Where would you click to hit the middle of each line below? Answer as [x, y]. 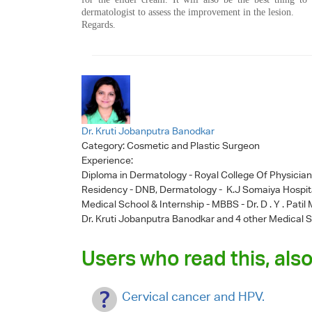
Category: [104, 145]
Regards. [99, 24]
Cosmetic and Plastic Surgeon [193, 145]
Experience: [108, 160]
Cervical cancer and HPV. [193, 296]
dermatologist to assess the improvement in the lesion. [188, 12]
